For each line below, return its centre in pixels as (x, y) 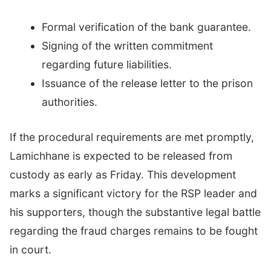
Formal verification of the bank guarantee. (146, 27)
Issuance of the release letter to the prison (147, 83)
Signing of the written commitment (127, 46)
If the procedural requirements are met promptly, (132, 137)
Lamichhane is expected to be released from (121, 155)
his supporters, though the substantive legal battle (135, 212)
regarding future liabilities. (106, 65)
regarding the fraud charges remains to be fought (134, 230)
